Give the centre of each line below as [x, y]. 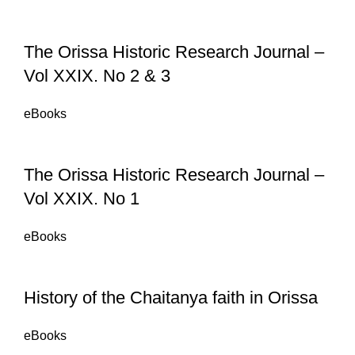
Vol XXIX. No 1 [82, 199]
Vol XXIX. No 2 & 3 [97, 76]
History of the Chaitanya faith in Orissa [171, 298]
